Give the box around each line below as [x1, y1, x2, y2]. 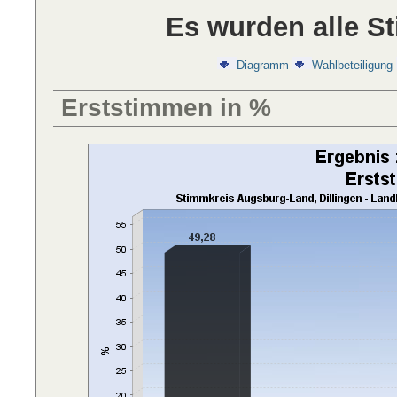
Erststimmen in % [61, 94, 272, 122]
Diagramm [237, 58, 290, 72]
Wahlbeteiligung [312, 58, 393, 72]
